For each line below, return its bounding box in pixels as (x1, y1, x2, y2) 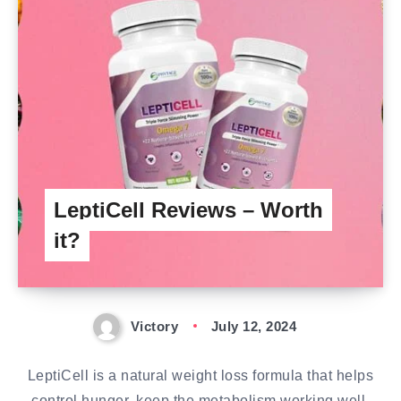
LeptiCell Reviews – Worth (54, 198, 323, 222)
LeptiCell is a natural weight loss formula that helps (27, 368, 374, 384)
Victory (130, 319, 179, 334)
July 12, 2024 (210, 319, 297, 334)
